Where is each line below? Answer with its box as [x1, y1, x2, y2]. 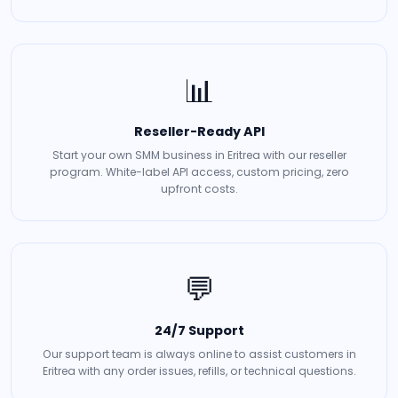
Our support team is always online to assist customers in [42, 346, 356, 362]
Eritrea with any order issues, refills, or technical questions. [42, 363, 356, 378]
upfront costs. [160, 181, 238, 196]
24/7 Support [154, 322, 244, 339]
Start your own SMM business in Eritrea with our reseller [52, 147, 346, 163]
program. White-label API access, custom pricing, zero [49, 164, 349, 179]
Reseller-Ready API [133, 123, 265, 140]
